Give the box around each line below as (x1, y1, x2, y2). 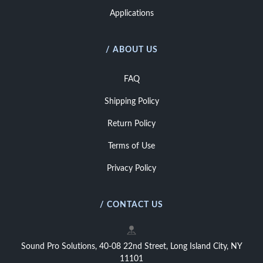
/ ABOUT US (105, 46, 158, 54)
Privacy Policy (107, 164, 156, 173)
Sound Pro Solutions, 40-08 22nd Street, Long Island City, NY (21, 242, 242, 251)
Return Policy (107, 120, 156, 128)
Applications (109, 9, 154, 18)
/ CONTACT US (100, 201, 163, 209)
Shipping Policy (104, 97, 159, 106)
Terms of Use (108, 142, 155, 150)
